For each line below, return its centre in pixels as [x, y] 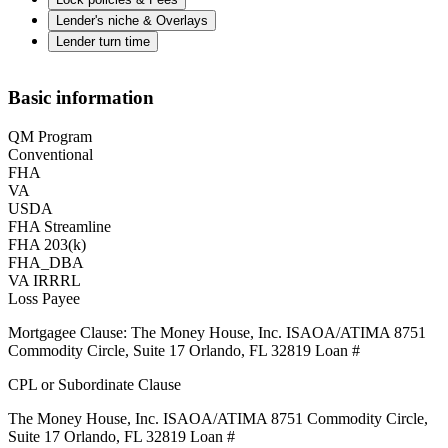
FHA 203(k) [47, 244]
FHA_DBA [46, 262]
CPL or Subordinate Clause [94, 384]
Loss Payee [44, 298]
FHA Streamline [59, 226]
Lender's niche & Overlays [132, 21]
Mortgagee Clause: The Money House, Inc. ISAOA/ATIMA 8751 [217, 332]
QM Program [50, 136]
